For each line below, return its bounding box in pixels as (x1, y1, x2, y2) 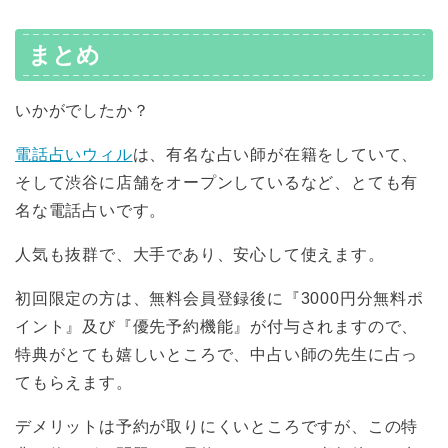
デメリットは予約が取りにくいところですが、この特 (15, 417, 419, 435)
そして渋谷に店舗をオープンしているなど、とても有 (15, 173, 419, 191)
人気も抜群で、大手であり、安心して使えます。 (15, 245, 385, 263)
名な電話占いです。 (15, 201, 167, 219)
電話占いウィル (15, 145, 133, 163)
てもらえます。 (15, 373, 133, 391)
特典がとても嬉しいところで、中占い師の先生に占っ (15, 345, 419, 363)
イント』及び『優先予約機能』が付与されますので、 (15, 317, 419, 335)
